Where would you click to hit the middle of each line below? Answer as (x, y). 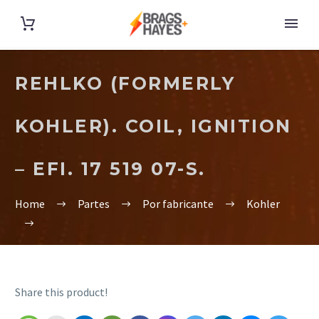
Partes (94, 203)
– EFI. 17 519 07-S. (110, 169)
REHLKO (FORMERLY (125, 83)
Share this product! (61, 292)
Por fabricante (178, 203)
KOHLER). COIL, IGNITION (153, 126)
